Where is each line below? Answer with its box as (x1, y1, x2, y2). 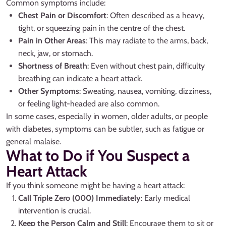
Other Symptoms (18, 86, 79, 96)
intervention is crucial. (18, 206, 91, 216)
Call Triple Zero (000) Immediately (18, 193, 141, 203)
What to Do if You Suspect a (6, 146, 190, 165)
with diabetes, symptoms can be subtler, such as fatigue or (6, 124, 204, 134)
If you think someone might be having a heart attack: (6, 181, 185, 191)
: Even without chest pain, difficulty (87, 61, 205, 71)
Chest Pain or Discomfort (18, 11, 106, 21)
